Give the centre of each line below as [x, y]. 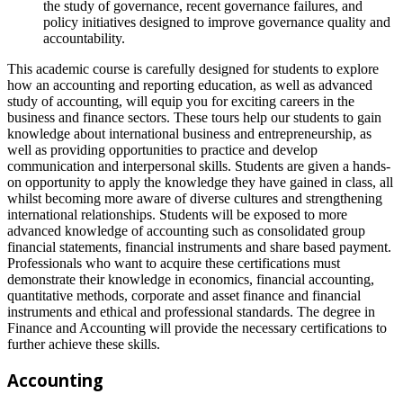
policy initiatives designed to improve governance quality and [217, 22]
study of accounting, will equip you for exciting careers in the [181, 101]
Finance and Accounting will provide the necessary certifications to [197, 327]
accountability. [84, 38]
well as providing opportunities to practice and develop [162, 149]
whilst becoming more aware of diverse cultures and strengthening [195, 198]
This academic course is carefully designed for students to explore [193, 68]
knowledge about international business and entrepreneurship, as [189, 133]
